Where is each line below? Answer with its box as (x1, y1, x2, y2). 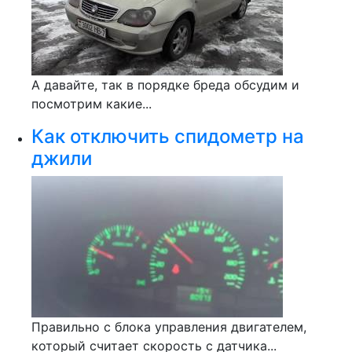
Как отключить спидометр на (31, 125, 304, 148)
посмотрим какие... (31, 96, 152, 112)
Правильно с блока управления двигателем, (31, 319, 306, 335)
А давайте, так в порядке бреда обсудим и (31, 77, 299, 93)
